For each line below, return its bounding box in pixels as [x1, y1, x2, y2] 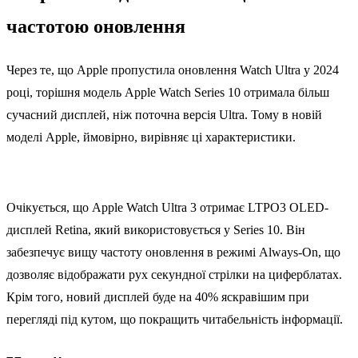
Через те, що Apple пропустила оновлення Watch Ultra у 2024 [6, 63, 339, 78]
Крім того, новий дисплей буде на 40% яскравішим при [6, 290, 309, 304]
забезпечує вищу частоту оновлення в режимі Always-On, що [6, 245, 340, 260]
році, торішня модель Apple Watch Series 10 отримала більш [6, 86, 329, 100]
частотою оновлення [6, 16, 185, 38]
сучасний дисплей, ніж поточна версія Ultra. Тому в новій [6, 108, 322, 122]
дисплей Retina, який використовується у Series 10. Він [6, 223, 305, 237]
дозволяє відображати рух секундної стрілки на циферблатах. [6, 268, 342, 282]
